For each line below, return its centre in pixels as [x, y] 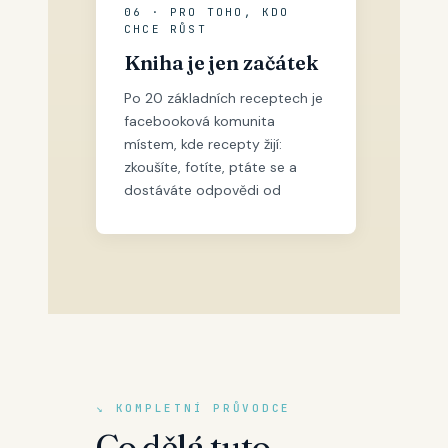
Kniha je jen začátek [221, 62]
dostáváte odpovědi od [202, 190]
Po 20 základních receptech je [223, 98]
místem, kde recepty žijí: [203, 144]
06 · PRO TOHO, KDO [207, 12]
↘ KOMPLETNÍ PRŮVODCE [193, 408]
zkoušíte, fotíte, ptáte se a [210, 167]
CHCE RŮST [165, 29]
